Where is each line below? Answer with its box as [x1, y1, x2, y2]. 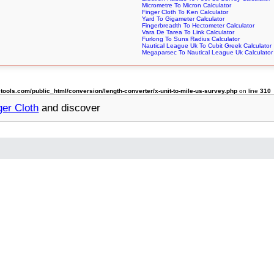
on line [237, 87, 261, 95]
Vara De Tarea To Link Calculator [141, 29, 234, 36]
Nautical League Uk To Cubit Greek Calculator [141, 42, 272, 50]
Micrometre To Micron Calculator [141, 2, 231, 9]
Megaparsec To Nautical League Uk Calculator [141, 49, 273, 56]
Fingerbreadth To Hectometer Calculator [141, 22, 254, 29]
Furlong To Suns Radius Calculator [141, 35, 240, 43]
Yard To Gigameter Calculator [141, 15, 224, 23]
